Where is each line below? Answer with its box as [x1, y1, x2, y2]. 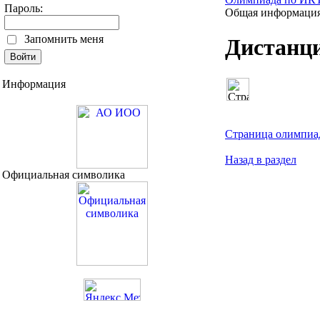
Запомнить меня [24, 32, 104, 45]
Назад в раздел [225, 153, 296, 166]
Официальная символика [2, 168, 125, 181]
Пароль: [4, 1, 43, 14]
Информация [2, 77, 66, 90]
